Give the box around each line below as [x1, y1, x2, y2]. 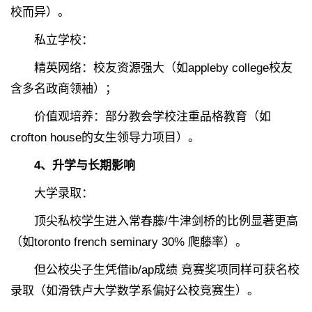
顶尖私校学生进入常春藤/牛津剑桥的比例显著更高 [10, 214, 298, 228]
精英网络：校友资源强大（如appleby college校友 [10, 61, 292, 75]
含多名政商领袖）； [10, 82, 117, 96]
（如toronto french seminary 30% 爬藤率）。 [10, 235, 247, 249]
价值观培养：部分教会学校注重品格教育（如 [10, 110, 271, 124]
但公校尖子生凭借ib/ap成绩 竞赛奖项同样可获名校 [10, 263, 299, 277]
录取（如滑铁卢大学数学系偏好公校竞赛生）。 [10, 284, 259, 298]
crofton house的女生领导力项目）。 [10, 131, 200, 145]
